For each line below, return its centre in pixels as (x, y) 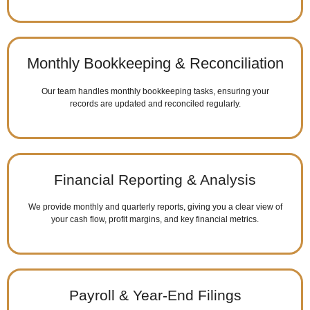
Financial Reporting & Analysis (155, 180)
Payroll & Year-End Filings (155, 295)
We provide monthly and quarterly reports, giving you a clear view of (155, 207)
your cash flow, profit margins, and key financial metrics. (155, 219)
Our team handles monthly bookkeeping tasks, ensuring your (155, 91)
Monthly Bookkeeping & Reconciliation (155, 63)
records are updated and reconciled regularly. (155, 103)
